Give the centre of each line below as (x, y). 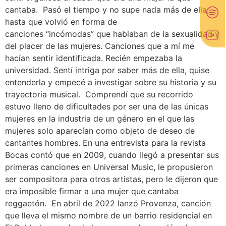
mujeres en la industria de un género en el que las (100, 119)
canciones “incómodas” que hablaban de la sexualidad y (112, 34)
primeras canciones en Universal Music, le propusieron (109, 167)
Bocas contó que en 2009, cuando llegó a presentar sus (112, 155)
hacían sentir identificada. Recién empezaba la (94, 58)
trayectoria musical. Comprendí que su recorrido (99, 95)
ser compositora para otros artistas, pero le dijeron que (111, 179)
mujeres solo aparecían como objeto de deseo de (100, 131)
